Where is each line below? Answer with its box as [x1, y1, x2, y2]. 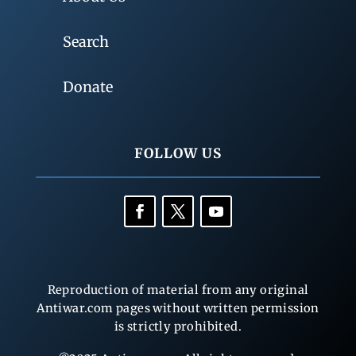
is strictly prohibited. [114, 319, 242, 335]
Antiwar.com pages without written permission [37, 301, 319, 316]
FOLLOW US [133, 145, 222, 163]
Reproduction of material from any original [47, 283, 309, 298]
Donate [62, 78, 113, 97]
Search [62, 33, 109, 52]
